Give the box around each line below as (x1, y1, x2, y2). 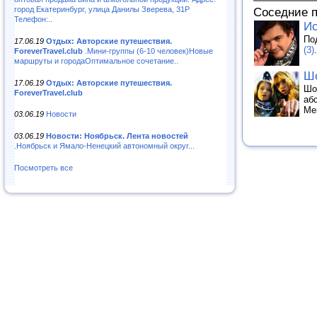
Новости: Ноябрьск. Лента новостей (46, 132, 188, 141)
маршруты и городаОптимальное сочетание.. (14, 56, 178, 65)
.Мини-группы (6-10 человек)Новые (83, 46, 213, 55)
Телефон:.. (14, 14, 52, 23)
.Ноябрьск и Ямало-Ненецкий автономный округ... (14, 142, 195, 151)
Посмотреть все (14, 163, 73, 173)
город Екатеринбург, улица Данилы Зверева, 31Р (14, 4, 190, 13)
